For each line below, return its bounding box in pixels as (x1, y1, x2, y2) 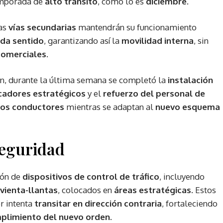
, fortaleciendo (162, 198, 218, 209)
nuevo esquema (155, 102, 220, 112)
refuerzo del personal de (103, 88, 205, 99)
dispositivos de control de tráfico (22, 171, 159, 182)
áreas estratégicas (114, 185, 191, 196)
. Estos (191, 185, 216, 196)
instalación (168, 75, 213, 86)
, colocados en (58, 185, 114, 196)
